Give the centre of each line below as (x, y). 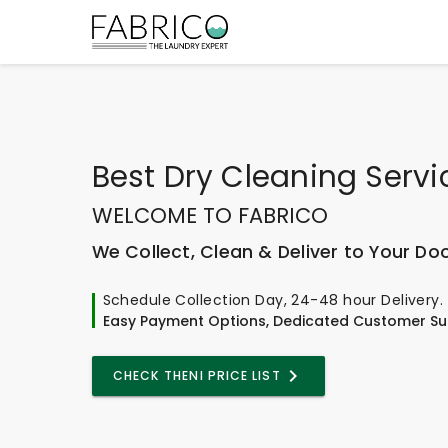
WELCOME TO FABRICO (209, 215)
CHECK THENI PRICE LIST (196, 375)
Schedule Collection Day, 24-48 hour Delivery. (273, 299)
